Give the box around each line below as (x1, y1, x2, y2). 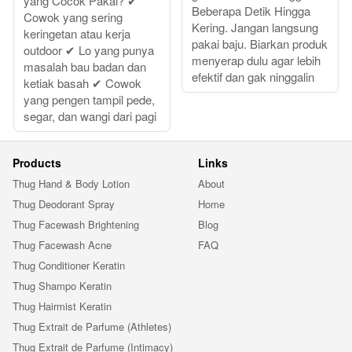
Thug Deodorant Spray (13, 196, 115, 212)
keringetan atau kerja (24, 25, 130, 42)
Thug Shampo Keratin (13, 278, 112, 294)
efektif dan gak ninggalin (192, 68, 314, 86)
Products (13, 155, 61, 171)
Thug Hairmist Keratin (13, 299, 112, 314)
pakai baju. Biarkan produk (192, 35, 328, 53)
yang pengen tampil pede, (24, 91, 155, 108)
